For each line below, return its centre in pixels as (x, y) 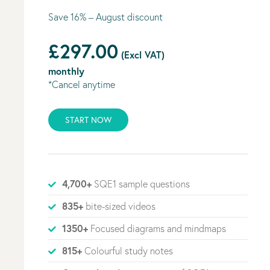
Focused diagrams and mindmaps (157, 228)
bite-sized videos (119, 206)
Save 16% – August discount (105, 17)
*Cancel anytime (82, 84)
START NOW (88, 120)
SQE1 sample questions (141, 184)
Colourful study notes (127, 250)
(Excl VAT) (141, 54)
